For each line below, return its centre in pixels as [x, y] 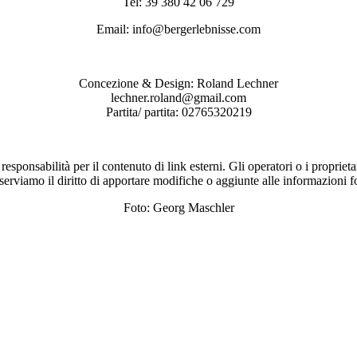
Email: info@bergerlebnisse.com [178, 29]
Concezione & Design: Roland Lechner [178, 83]
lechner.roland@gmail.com [178, 97]
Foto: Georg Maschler [178, 207]
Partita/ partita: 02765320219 [178, 112]
